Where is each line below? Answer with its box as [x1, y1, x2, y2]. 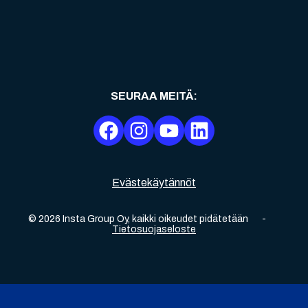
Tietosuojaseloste [112, 223, 196, 234]
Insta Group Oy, [60, 213, 132, 224]
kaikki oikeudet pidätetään [132, 213, 248, 224]
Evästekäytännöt [112, 176, 196, 188]
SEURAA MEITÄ [111, 89, 193, 102]
